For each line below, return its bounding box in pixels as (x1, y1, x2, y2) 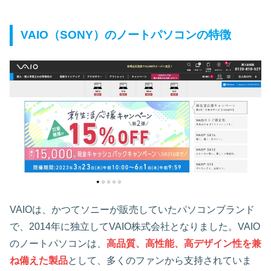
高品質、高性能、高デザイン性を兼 (106, 238, 261, 249)
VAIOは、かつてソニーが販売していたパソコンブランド (10, 204, 255, 215)
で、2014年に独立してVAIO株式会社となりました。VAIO (10, 221, 260, 232)
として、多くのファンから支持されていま (68, 255, 252, 266)
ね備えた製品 (10, 255, 68, 266)
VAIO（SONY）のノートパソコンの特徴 (21, 28, 232, 42)
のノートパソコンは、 (10, 238, 106, 249)
